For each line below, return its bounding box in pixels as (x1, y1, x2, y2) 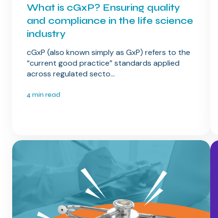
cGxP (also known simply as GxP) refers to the (26, 47, 190, 58)
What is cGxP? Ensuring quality (26, 1, 180, 14)
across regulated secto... (26, 69, 115, 79)
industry (26, 28, 66, 40)
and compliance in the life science (26, 15, 193, 27)
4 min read (26, 91, 60, 99)
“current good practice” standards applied (26, 58, 180, 69)
